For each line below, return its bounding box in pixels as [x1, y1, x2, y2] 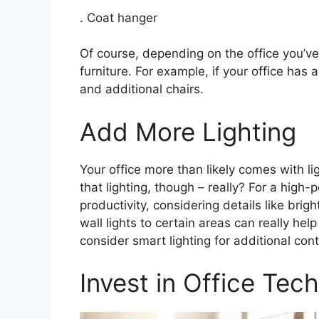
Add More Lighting [80, 116, 296, 147]
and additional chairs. [80, 82, 204, 97]
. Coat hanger [80, 10, 157, 25]
